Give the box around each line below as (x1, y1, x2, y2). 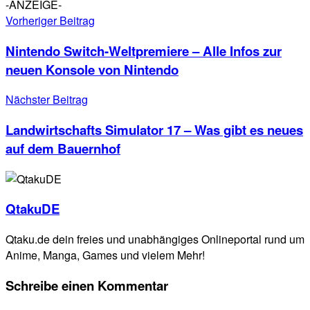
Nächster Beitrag (6, 91, 88, 108)
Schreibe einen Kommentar (6, 275, 168, 295)
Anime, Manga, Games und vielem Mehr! (6, 247, 205, 264)
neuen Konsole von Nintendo (6, 60, 179, 79)
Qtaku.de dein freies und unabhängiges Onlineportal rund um (6, 231, 304, 248)
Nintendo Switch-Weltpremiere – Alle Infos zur (6, 41, 282, 60)
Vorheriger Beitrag (6, 12, 95, 28)
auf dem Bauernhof (6, 139, 120, 158)
